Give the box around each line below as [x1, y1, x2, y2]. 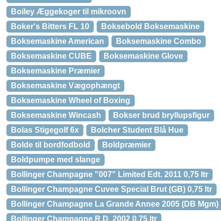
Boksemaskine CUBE [11, 52, 92, 60]
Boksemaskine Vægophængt [11, 81, 120, 90]
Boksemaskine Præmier [11, 67, 100, 75]
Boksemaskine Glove [104, 52, 183, 60]
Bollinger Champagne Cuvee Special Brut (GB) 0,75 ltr [11, 185, 212, 193]
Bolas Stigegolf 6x [11, 126, 79, 134]
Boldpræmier [102, 141, 151, 149]
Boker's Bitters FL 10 [11, 22, 89, 31]
